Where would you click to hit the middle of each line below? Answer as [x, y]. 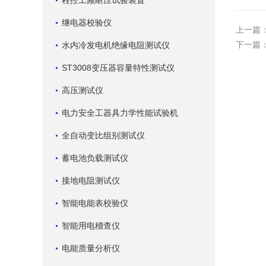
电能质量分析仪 [91, 248]
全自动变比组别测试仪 [103, 135]
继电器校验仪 [87, 23]
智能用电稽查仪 [91, 226]
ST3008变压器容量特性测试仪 [118, 68]
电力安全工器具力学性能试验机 [120, 113]
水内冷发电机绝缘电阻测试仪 [116, 45]
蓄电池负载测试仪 [95, 158]
